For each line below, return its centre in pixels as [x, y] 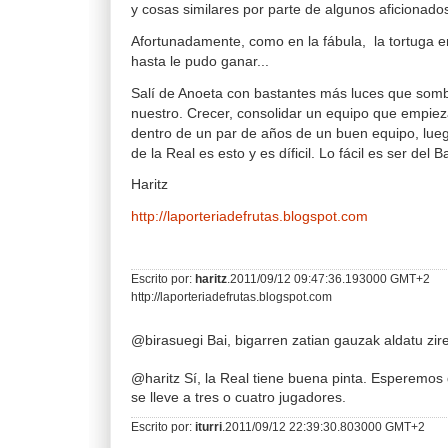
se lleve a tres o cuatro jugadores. [238, 397]
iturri [208, 426]
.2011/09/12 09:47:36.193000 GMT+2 [328, 278]
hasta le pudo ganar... [200, 61]
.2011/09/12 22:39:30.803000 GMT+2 [323, 426]
